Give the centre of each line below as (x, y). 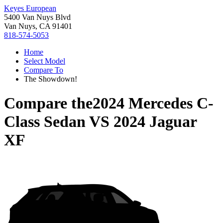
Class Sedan (45, 122)
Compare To (44, 70)
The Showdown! (51, 79)
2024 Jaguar (155, 122)
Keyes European (30, 8)
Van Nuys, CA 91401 (38, 26)
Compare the (48, 103)
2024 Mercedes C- (153, 103)
